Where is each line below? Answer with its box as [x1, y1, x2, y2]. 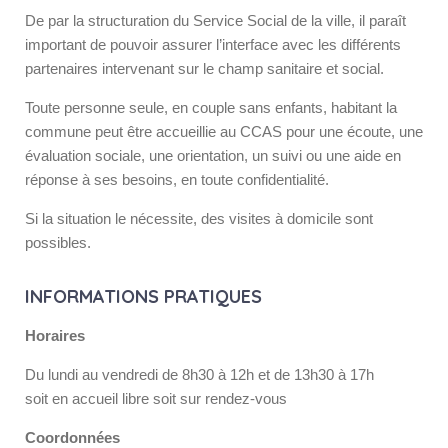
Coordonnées [25, 429, 120, 446]
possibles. [25, 234, 91, 251]
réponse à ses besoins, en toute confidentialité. [25, 171, 329, 188]
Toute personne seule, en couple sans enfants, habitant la [25, 99, 397, 116]
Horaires [25, 327, 85, 344]
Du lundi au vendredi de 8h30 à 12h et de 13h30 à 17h [25, 366, 374, 383]
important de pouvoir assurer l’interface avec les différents [25, 36, 401, 53]
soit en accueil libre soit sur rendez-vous [25, 390, 287, 407]
